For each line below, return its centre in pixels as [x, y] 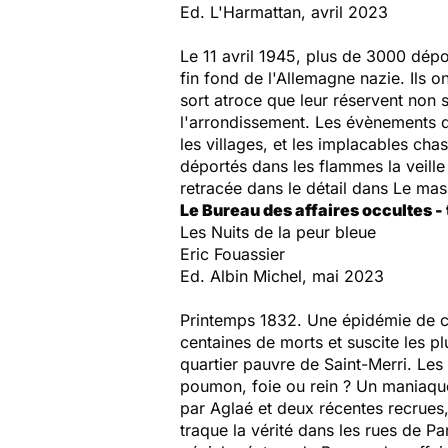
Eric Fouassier [232, 254]
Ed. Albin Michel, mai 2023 [282, 276]
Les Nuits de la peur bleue [278, 232]
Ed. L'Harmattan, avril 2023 [284, 12]
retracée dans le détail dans [286, 188]
